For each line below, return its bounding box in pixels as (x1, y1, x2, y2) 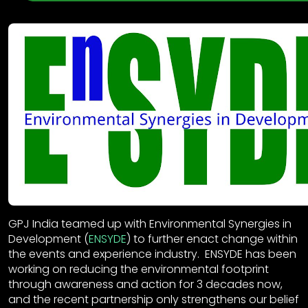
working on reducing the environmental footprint (8, 261, 269, 277)
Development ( (8, 231, 89, 247)
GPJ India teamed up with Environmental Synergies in (8, 216, 291, 232)
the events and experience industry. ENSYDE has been (8, 246, 296, 262)
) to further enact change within (126, 231, 298, 247)
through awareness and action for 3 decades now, (8, 276, 283, 292)
